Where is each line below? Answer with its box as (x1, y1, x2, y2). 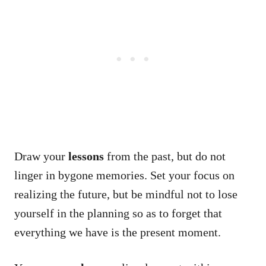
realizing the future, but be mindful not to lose (14, 187, 237, 201)
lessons (68, 149, 104, 163)
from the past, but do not (104, 149, 226, 163)
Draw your (14, 149, 68, 163)
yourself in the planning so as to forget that (14, 206, 222, 220)
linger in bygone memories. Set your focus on (14, 168, 235, 182)
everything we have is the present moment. (14, 225, 221, 239)
